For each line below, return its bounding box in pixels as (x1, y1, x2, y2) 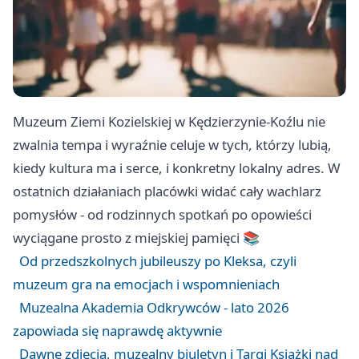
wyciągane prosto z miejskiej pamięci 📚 (13, 228, 260, 248)
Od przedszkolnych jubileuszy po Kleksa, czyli (19, 252, 296, 271)
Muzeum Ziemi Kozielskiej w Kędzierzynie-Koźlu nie (13, 112, 325, 131)
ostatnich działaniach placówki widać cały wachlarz (13, 182, 321, 201)
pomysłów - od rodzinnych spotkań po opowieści (13, 205, 312, 224)
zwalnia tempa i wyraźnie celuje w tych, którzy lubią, (13, 135, 332, 155)
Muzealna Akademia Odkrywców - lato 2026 (19, 298, 289, 317)
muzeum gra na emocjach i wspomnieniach (13, 275, 280, 294)
